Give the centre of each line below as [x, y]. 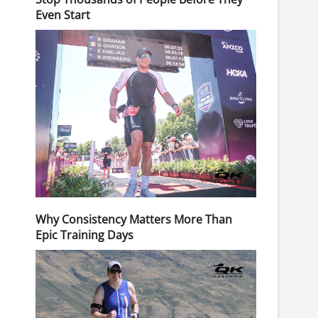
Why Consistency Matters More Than [134, 219]
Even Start [63, 15]
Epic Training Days [84, 235]
